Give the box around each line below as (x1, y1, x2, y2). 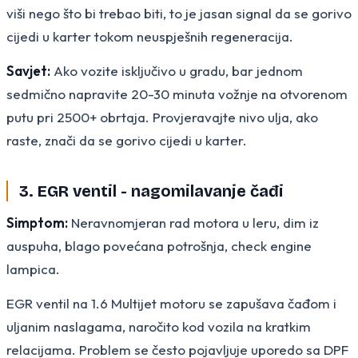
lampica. (6, 260, 60, 277)
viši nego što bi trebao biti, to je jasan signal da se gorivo (6, 4, 352, 22)
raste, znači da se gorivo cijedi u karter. (6, 131, 247, 149)
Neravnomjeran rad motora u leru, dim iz (68, 213, 319, 231)
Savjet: (6, 62, 50, 79)
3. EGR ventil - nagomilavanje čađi (19, 181, 284, 201)
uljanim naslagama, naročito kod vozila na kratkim (6, 317, 311, 335)
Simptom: (6, 213, 68, 231)
